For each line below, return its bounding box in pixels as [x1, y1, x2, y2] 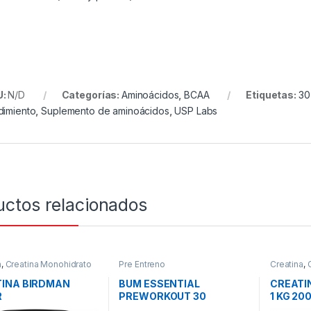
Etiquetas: [246, 89, 299, 101]
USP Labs [174, 105, 218, 117]
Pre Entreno [119, 258, 165, 269]
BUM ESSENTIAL [119, 277, 200, 289]
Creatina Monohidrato [5, 258, 92, 269]
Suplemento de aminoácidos [41, 105, 169, 117]
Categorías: [61, 89, 121, 101]
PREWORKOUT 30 [119, 289, 206, 302]
